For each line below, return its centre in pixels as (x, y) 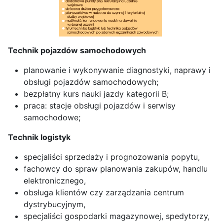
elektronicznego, (55, 180)
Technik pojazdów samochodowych (77, 50)
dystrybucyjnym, (55, 204)
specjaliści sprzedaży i (66, 157)
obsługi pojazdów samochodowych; (91, 82)
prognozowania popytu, (154, 157)
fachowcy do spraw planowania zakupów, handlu (116, 168)
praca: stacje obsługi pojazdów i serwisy (100, 105)
